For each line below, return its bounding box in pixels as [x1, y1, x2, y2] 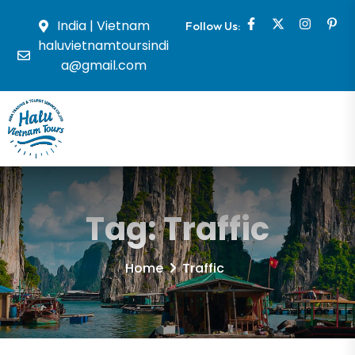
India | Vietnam [57, 17, 150, 35]
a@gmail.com [60, 56, 147, 74]
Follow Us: [185, 18, 241, 33]
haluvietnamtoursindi [38, 36, 169, 55]
